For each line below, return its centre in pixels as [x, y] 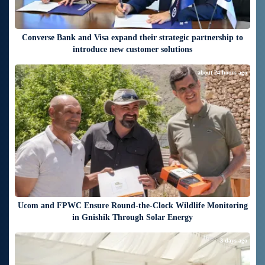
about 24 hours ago [222, 73]
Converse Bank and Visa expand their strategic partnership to [132, 38]
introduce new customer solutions [132, 50]
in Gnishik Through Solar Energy [132, 218]
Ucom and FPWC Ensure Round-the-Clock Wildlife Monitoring [132, 206]
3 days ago [234, 241]
